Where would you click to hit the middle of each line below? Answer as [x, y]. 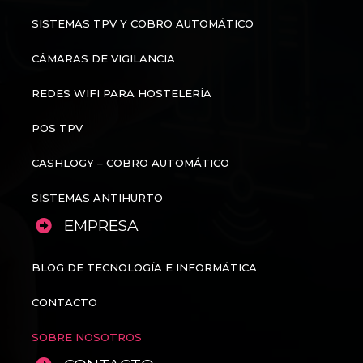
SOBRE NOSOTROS [87, 337]
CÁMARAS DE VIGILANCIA [103, 59]
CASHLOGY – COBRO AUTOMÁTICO [130, 163]
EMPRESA [101, 226]
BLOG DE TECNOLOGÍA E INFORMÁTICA [144, 268]
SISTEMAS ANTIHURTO [97, 198]
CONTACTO [64, 303]
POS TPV [57, 128]
